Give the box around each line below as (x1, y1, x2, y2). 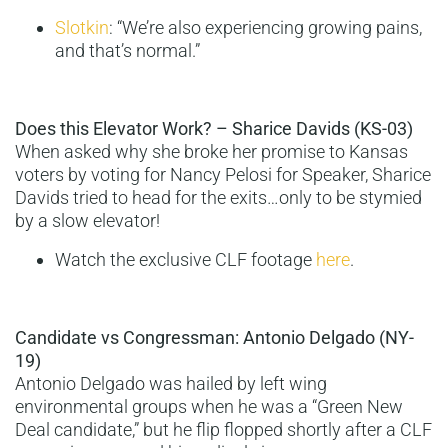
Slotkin (55, 17, 109, 39)
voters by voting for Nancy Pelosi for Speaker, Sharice (15, 164, 431, 186)
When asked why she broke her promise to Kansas (15, 141, 408, 163)
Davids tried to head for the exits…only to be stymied (15, 187, 422, 209)
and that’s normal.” (55, 40, 200, 62)
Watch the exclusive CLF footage (55, 249, 316, 271)
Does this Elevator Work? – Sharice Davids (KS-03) (15, 118, 413, 140)
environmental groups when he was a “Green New (15, 396, 403, 418)
